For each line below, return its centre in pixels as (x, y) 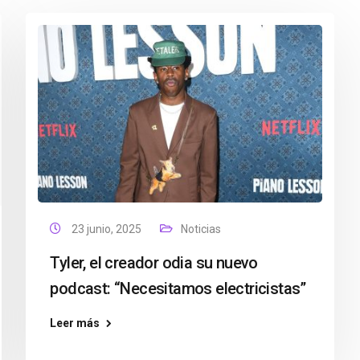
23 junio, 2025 (108, 229)
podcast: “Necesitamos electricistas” (178, 288)
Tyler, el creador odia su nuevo (154, 263)
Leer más (75, 323)
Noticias (201, 229)
